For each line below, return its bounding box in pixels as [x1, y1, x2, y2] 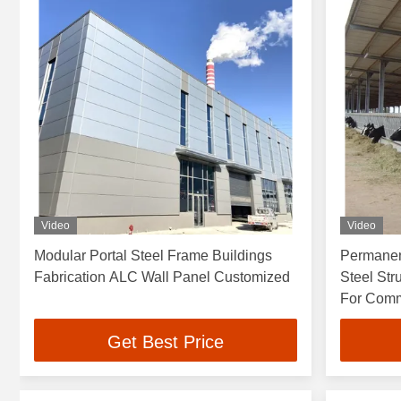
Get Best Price [107, 331, 224, 352]
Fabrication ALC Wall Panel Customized [34, 269, 290, 286]
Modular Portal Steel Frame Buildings [34, 248, 272, 264]
